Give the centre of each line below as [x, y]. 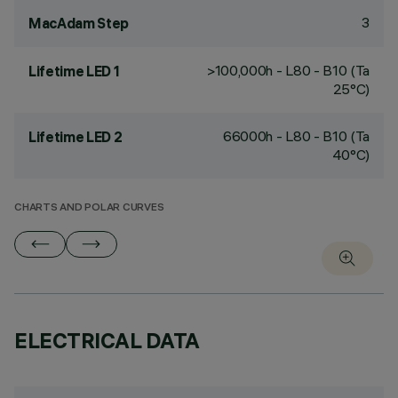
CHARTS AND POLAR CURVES [89, 208]
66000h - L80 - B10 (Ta [296, 136]
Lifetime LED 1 [74, 71]
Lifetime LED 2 [76, 137]
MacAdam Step [79, 23]
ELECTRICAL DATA [107, 340]
